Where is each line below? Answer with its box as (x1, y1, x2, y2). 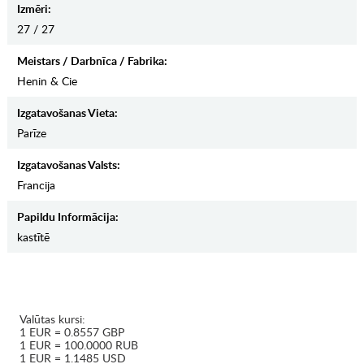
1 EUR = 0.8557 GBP (19, 324, 124, 340)
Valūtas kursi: (19, 311, 85, 327)
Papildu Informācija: (16, 209, 119, 225)
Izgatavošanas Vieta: (16, 105, 118, 121)
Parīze (16, 125, 46, 141)
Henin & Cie (16, 73, 77, 89)
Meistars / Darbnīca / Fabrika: (16, 53, 167, 69)
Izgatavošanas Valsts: (16, 157, 120, 173)
